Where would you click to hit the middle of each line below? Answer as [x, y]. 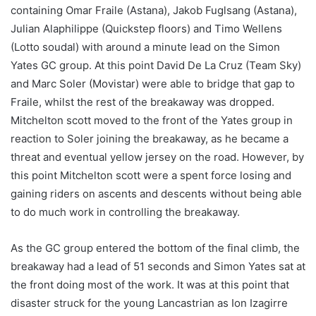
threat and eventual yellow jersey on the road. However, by [157, 157]
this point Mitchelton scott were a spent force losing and [151, 176]
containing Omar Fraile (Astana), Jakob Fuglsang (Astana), [154, 11]
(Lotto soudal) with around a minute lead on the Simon [145, 47]
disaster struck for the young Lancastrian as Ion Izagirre [149, 303]
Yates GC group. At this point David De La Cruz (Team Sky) [156, 66]
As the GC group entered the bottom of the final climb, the [155, 248]
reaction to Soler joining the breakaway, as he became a [150, 139]
